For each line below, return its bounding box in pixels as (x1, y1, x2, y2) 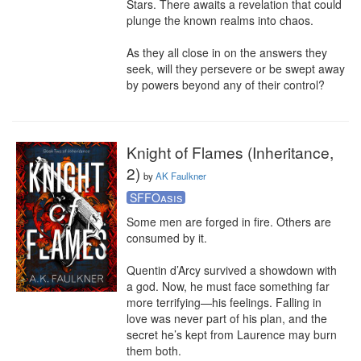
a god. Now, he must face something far (127, 278, 330, 294)
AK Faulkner (156, 169, 206, 182)
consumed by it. (127, 230, 207, 246)
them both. (127, 342, 181, 359)
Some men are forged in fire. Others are (127, 214, 331, 230)
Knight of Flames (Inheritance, (127, 141, 334, 163)
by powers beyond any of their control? (127, 77, 325, 93)
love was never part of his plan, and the (127, 310, 327, 326)
